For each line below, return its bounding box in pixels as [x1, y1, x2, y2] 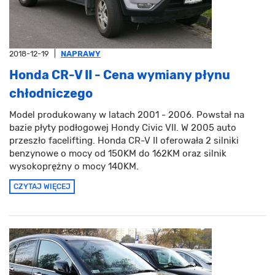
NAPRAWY [61, 49, 101, 59]
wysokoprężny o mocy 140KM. [9, 161, 139, 172]
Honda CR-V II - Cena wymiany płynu [9, 68, 230, 83]
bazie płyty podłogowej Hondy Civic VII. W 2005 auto [9, 122, 236, 134]
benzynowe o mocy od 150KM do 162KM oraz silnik [9, 148, 227, 160]
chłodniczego [9, 86, 93, 101]
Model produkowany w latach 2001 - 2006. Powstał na [9, 109, 244, 121]
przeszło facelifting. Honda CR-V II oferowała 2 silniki [9, 135, 239, 147]
